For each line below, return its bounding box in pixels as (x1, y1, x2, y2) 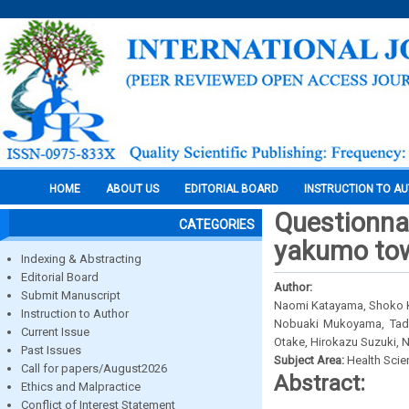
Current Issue (21, 325, 89, 339)
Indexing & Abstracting (21, 252, 142, 266)
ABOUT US (106, 183, 159, 195)
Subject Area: (274, 353, 347, 367)
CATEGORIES (179, 217, 255, 232)
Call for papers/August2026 (21, 362, 167, 375)
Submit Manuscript (21, 288, 121, 302)
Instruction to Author (21, 307, 129, 320)
